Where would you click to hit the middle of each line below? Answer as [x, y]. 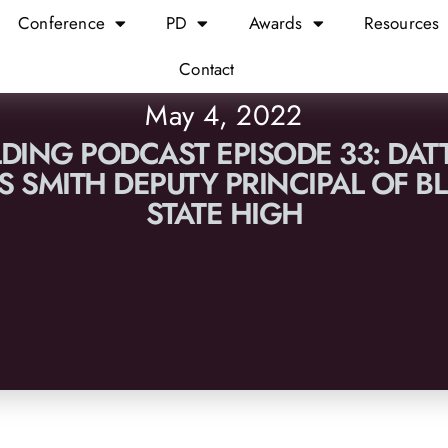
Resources [401, 23]
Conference [61, 23]
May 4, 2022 [224, 115]
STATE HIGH [224, 213]
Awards [275, 23]
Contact [207, 69]
